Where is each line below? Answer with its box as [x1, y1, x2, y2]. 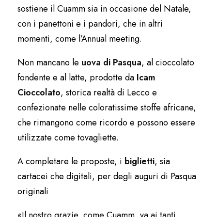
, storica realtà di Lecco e [61, 86, 157, 99]
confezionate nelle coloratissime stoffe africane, [17, 101, 196, 114]
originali [17, 185, 48, 198]
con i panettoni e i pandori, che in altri [17, 17, 163, 30]
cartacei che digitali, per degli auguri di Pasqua [17, 170, 196, 183]
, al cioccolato [141, 56, 194, 69]
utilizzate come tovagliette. [17, 131, 119, 144]
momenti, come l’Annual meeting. [17, 32, 142, 45]
